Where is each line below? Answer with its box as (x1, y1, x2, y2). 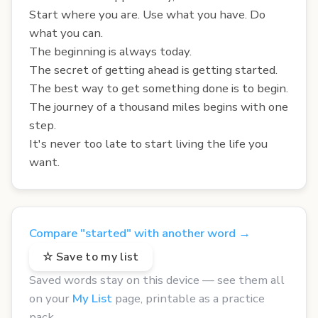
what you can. (29, 24, 103, 41)
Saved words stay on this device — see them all (29, 271, 285, 288)
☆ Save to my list (43, 248, 139, 265)
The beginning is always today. (29, 43, 192, 60)
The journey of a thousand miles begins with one (29, 98, 288, 115)
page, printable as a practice (112, 290, 265, 307)
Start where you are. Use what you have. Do (29, 6, 265, 23)
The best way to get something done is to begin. (29, 79, 288, 97)
